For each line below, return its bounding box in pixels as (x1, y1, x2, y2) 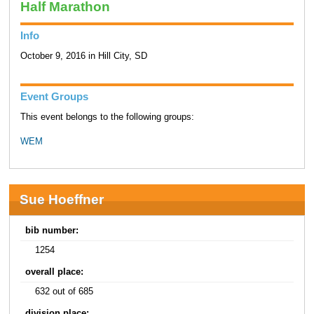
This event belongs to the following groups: (20, 112, 194, 123)
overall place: (25, 267, 84, 278)
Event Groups (20, 90, 88, 103)
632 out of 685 (35, 287, 94, 297)
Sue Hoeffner (19, 192, 104, 207)
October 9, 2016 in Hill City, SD (20, 51, 147, 62)
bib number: (25, 226, 79, 236)
